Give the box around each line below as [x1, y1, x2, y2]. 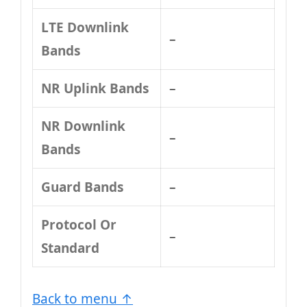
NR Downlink [41, 117, 125, 135]
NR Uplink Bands [41, 79, 149, 97]
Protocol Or [41, 216, 116, 234]
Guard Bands [41, 178, 123, 196]
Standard [41, 239, 99, 257]
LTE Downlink [41, 19, 129, 36]
